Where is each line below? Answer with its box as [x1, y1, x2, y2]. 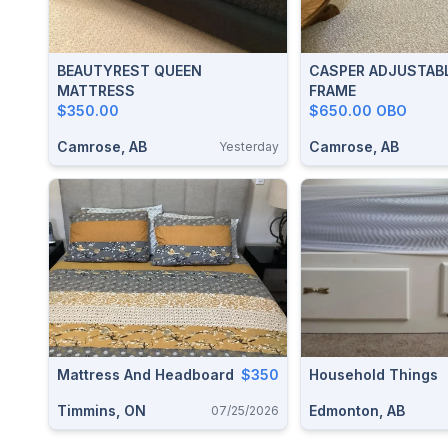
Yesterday [219, 138, 279, 154]
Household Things [309, 366, 438, 383]
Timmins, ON [57, 402, 146, 419]
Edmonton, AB [309, 402, 405, 419]
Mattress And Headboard [57, 366, 234, 383]
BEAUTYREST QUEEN [57, 61, 202, 79]
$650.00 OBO [309, 101, 407, 119]
